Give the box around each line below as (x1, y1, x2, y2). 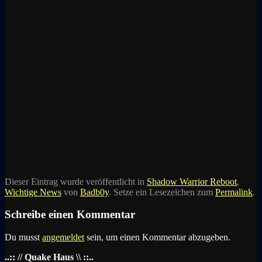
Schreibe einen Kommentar (5, 208, 135, 221)
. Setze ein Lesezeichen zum (109, 187, 215, 197)
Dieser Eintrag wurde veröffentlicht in (5, 176, 147, 187)
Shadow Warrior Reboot (147, 176, 237, 187)
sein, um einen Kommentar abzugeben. (84, 232, 230, 243)
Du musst (5, 232, 42, 243)
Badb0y (80, 187, 109, 197)
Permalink (215, 187, 253, 197)
